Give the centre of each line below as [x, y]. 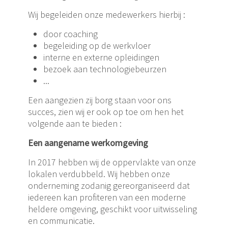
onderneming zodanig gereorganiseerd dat [109, 186]
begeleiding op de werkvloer [97, 46]
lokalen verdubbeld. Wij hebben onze [99, 174]
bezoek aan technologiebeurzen [105, 69]
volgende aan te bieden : [75, 123]
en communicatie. [61, 221]
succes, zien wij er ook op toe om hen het [106, 112]
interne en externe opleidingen [101, 57]
